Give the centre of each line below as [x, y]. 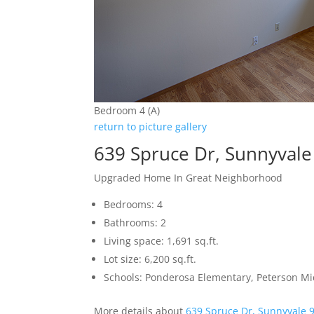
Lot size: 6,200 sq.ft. [150, 259]
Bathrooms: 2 [135, 223]
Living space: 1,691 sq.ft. [162, 241]
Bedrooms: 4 [134, 205]
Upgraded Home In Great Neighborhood [189, 178]
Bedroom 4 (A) [127, 111]
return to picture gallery [151, 127]
